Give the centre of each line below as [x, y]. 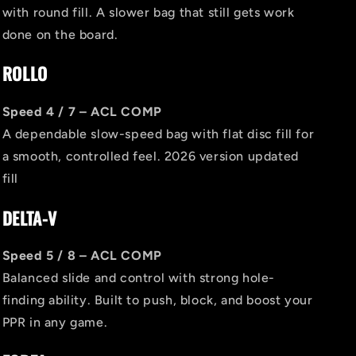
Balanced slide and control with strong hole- [138, 278]
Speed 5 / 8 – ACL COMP [82, 256]
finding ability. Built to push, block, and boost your [157, 300]
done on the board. [60, 34]
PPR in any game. [55, 323]
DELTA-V [29, 217]
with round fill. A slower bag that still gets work [148, 12]
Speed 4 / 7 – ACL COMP [82, 111]
